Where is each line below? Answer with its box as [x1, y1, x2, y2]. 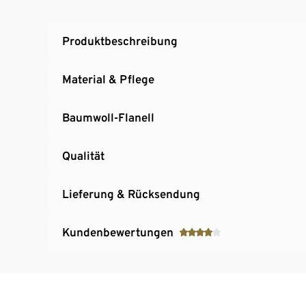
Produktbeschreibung [62, 33, 178, 48]
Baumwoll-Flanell [62, 110, 154, 124]
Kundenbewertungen [62, 225, 173, 239]
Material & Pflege [62, 72, 154, 86]
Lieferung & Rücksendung [62, 186, 200, 201]
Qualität [62, 148, 105, 163]
